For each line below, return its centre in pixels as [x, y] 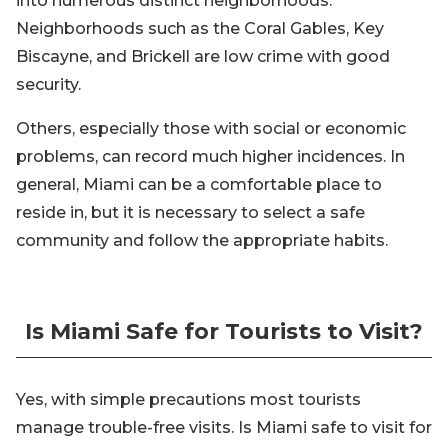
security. [48, 84]
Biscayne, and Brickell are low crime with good [203, 56]
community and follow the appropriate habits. [202, 240]
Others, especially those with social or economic [211, 128]
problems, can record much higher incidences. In [210, 156]
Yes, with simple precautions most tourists [188, 399]
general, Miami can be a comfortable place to [199, 184]
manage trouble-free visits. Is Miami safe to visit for [224, 427]
